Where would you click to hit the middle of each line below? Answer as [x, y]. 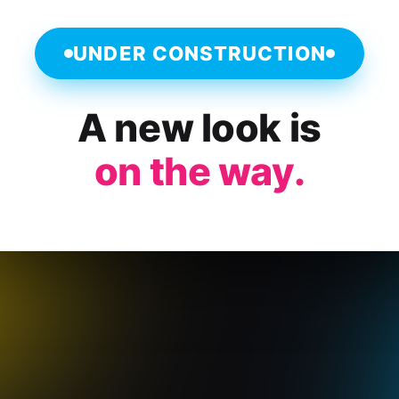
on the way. [199, 171]
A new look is [199, 127]
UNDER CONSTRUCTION [199, 53]
